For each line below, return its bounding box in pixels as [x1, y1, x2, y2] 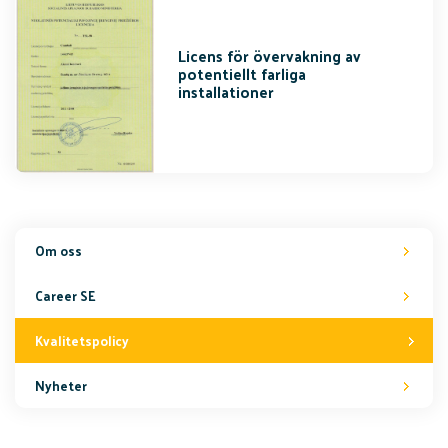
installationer [178, 78, 275, 106]
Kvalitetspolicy [35, 328, 129, 352]
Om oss [35, 238, 82, 262]
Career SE [35, 283, 96, 307]
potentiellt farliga [178, 60, 307, 88]
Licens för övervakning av [178, 42, 362, 70]
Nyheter [35, 373, 87, 397]
